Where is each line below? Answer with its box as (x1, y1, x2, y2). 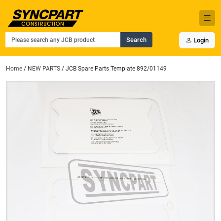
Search (126, 36, 147, 44)
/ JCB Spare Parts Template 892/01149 (60, 65, 167, 73)
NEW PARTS (28, 65, 60, 73)
